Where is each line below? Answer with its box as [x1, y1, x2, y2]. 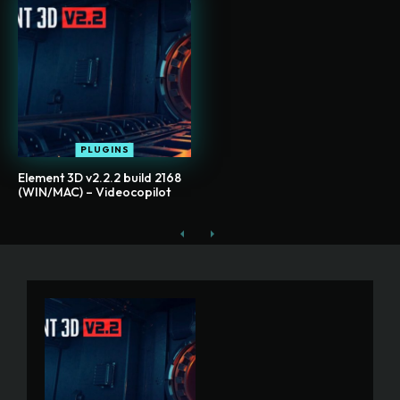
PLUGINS [79, 144, 129, 156]
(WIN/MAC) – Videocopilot [18, 184, 171, 201]
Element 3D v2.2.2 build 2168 [18, 170, 181, 187]
